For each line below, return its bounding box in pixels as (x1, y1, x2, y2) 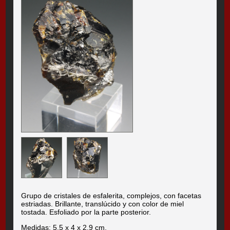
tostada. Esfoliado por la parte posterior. (21, 208, 151, 217)
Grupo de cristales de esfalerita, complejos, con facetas (21, 191, 202, 200)
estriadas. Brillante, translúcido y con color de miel (21, 200, 184, 208)
